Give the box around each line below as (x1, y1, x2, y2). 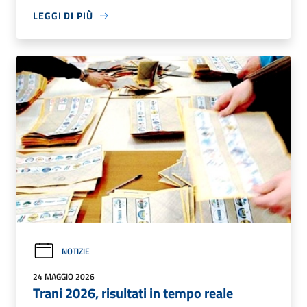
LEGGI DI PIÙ (33, 8, 93, 23)
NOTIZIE (62, 245, 90, 258)
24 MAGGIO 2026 (33, 270, 95, 284)
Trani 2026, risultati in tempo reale (33, 282, 233, 304)
